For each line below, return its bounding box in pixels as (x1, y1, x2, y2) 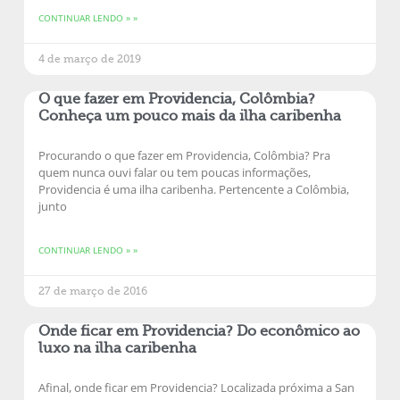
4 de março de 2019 (38, 53, 141, 66)
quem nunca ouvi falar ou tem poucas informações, (38, 164, 311, 181)
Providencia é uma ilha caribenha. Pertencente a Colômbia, (38, 181, 349, 198)
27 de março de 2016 (38, 285, 147, 298)
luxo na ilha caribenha (38, 340, 196, 357)
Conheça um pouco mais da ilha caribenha (38, 108, 341, 125)
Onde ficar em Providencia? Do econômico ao (38, 323, 360, 340)
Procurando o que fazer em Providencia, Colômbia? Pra (38, 147, 330, 164)
